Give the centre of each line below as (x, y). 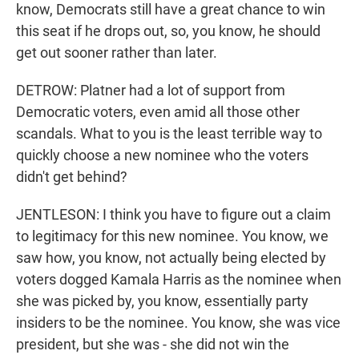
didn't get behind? (72, 177)
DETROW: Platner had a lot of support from (151, 91)
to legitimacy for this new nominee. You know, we (172, 236)
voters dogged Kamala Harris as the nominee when (179, 280)
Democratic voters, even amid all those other (158, 112)
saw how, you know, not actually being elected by (171, 258)
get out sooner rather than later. (117, 53)
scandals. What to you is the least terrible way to (169, 134)
